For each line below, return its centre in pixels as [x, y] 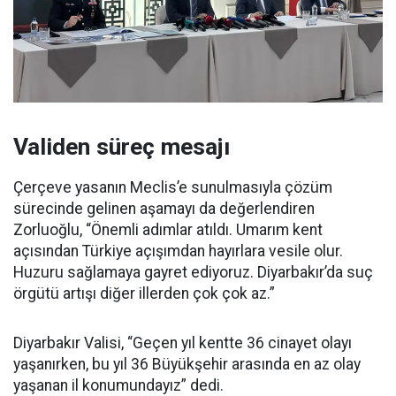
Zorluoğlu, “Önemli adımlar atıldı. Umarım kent [168, 229]
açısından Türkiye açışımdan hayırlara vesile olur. [178, 251]
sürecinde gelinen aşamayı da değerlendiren [164, 208]
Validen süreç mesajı [122, 146]
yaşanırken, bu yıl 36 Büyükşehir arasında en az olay [187, 364]
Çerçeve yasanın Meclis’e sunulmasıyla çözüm [173, 187]
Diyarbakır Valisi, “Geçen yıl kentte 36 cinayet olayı [183, 343]
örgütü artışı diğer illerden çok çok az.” [144, 293]
